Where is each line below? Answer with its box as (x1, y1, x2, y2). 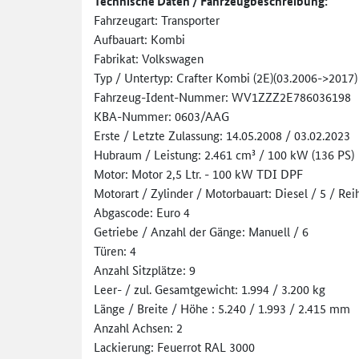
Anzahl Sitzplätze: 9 (94, 260, 196, 278)
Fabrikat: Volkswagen (94, 49, 204, 67)
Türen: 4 (94, 241, 136, 259)
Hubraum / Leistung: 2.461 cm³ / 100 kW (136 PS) (94, 145, 354, 163)
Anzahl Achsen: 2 (94, 318, 183, 336)
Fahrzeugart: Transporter (94, 10, 220, 28)
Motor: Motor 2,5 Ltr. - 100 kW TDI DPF (94, 164, 303, 182)
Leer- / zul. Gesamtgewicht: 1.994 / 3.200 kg (94, 280, 325, 297)
